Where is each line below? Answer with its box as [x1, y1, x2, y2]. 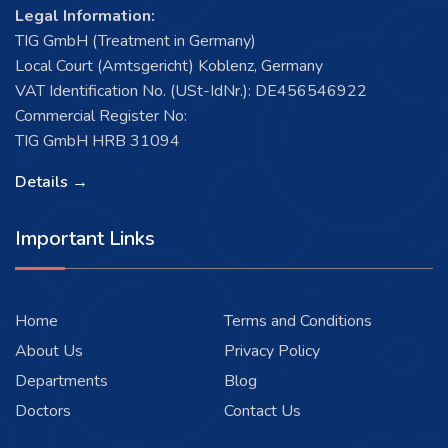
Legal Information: [15, 4, 155, 27]
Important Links [15, 224, 155, 252]
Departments [15, 369, 108, 392]
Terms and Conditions [224, 309, 372, 332]
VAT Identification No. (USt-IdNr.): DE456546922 [15, 79, 367, 102]
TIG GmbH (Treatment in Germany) [15, 29, 256, 52]
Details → [15, 170, 88, 193]
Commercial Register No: [15, 104, 187, 127]
